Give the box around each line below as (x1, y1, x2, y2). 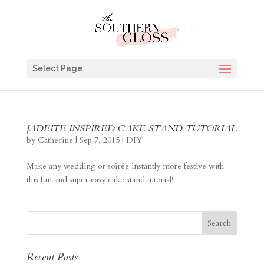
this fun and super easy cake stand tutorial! (26, 174, 173, 185)
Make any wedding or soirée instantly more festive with (26, 160, 224, 171)
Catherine (37, 134, 73, 146)
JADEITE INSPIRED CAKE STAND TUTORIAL (26, 122, 237, 135)
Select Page (32, 64, 82, 73)
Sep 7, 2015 (79, 134, 120, 146)
